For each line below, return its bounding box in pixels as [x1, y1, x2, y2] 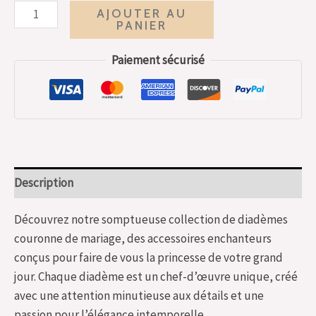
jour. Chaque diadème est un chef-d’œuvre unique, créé [14, 269, 298, 285]
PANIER [116, 18, 167, 32]
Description [14, 174, 73, 190]
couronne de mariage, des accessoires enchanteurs [14, 231, 272, 247]
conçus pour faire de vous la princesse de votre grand [14, 250, 283, 266]
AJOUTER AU [96, 6, 187, 20]
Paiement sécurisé [111, 51, 205, 68]
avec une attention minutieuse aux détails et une [14, 288, 264, 304]
